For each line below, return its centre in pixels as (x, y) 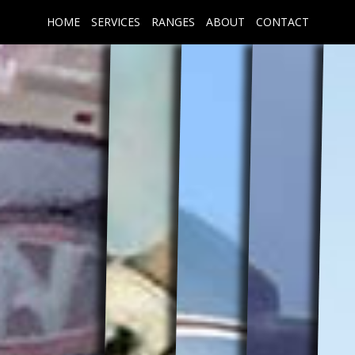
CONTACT (282, 22)
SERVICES (115, 22)
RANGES (173, 22)
